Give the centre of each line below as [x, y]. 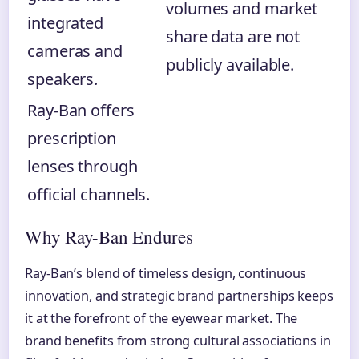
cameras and [75, 51]
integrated [66, 23]
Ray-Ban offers [81, 111]
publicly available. [230, 65]
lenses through [83, 167]
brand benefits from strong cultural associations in [178, 341]
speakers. [63, 79]
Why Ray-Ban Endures [109, 237]
